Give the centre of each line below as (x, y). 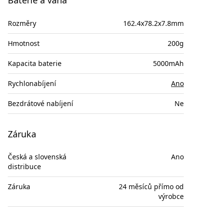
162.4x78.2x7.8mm (153, 23)
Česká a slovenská (37, 157)
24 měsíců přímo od (151, 187)
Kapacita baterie (35, 63)
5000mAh (168, 63)
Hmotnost (24, 43)
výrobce (171, 197)
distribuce (24, 167)
